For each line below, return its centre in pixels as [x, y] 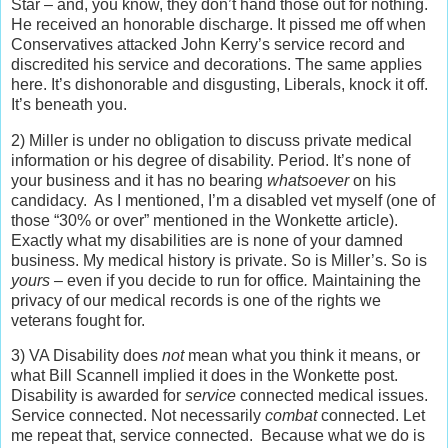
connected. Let [371, 416]
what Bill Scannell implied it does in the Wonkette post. [206, 376]
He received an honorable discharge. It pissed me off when [218, 24]
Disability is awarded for [98, 396]
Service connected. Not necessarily [138, 416]
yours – [39, 280]
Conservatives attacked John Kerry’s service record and [208, 44]
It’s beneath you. [69, 104]
